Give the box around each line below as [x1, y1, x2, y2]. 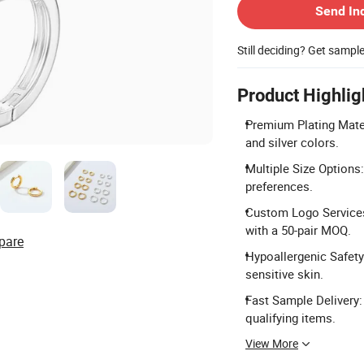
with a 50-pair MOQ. [245, 222, 351, 238]
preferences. [245, 178, 313, 194]
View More [245, 336, 298, 351]
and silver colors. [245, 134, 339, 150]
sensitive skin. [245, 266, 323, 282]
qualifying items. [245, 310, 336, 326]
